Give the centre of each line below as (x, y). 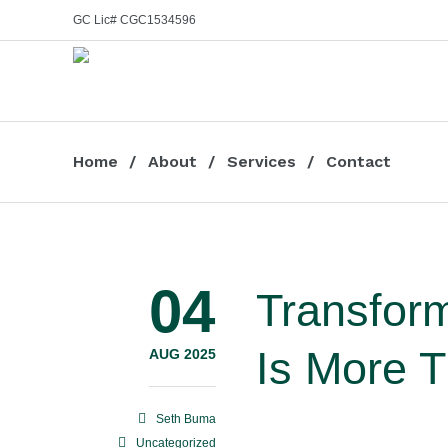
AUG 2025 (182, 354)
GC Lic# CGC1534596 (134, 20)
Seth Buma (185, 419)
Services (261, 161)
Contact (358, 161)
